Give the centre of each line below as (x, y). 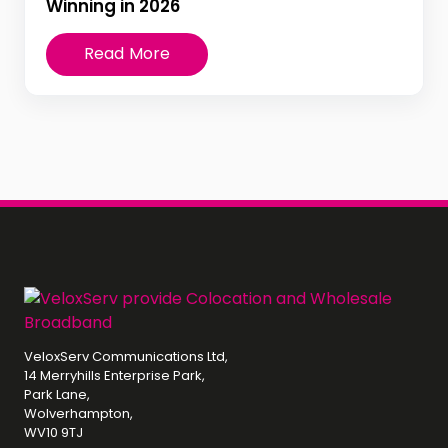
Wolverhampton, (78, 413)
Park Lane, (57, 394)
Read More (127, 54)
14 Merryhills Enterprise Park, (114, 375)
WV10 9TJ (53, 432)
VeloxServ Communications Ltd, (126, 356)
